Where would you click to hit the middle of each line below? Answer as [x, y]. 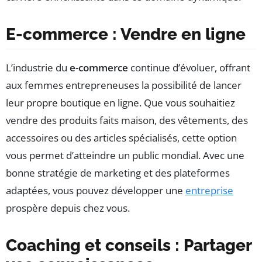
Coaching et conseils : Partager [129, 245]
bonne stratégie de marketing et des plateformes [118, 173]
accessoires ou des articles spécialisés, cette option [121, 137]
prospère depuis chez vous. [68, 208]
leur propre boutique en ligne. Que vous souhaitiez [120, 102]
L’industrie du [38, 67]
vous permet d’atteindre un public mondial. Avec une [125, 155]
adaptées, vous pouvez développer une [96, 190]
